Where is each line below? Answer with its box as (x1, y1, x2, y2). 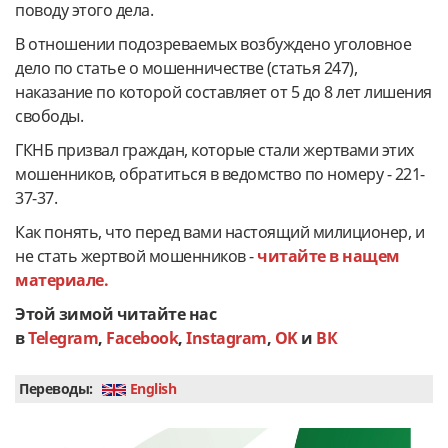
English (126, 378, 176, 398)
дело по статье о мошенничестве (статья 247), (15, 56, 357, 79)
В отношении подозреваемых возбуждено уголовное (15, 32, 411, 55)
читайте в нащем (253, 244, 400, 267)
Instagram (186, 326, 267, 349)
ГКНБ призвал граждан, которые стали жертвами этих (15, 138, 414, 161)
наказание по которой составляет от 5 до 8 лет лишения (15, 80, 432, 103)
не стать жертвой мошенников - (15, 244, 254, 267)
